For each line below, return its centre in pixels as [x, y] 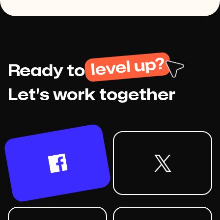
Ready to [46, 71]
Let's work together [92, 95]
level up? [128, 67]
